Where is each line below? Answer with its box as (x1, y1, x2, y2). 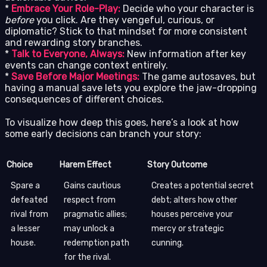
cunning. (151, 237, 184, 248)
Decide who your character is (120, 2, 254, 14)
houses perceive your (151, 209, 233, 219)
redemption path (64, 237, 129, 248)
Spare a (11, 180, 40, 191)
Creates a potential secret (151, 180, 254, 191)
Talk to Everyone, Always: (11, 48, 125, 60)
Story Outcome (147, 159, 207, 170)
